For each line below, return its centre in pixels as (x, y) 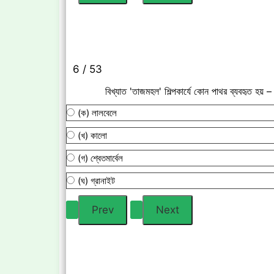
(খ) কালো (92, 135)
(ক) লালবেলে (97, 113)
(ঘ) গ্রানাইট (96, 180)
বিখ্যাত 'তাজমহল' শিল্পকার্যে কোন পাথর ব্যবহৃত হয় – (188, 91)
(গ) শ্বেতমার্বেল (100, 158)
